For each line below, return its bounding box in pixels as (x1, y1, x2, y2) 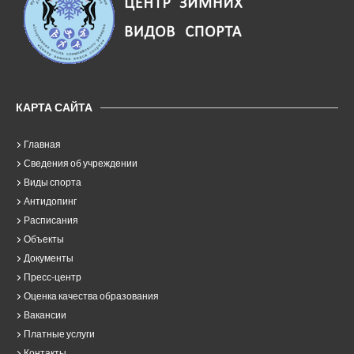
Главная (24, 138, 61, 150)
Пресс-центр (24, 271, 81, 283)
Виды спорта (24, 176, 81, 188)
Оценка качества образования (24, 290, 159, 302)
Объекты (24, 233, 64, 245)
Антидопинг (24, 195, 77, 207)
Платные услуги (24, 328, 95, 340)
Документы (24, 252, 73, 264)
